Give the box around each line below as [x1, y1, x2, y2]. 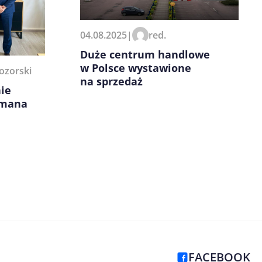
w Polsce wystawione [80, 61, 191, 75]
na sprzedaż [80, 74, 143, 89]
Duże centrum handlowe [80, 47, 210, 62]
